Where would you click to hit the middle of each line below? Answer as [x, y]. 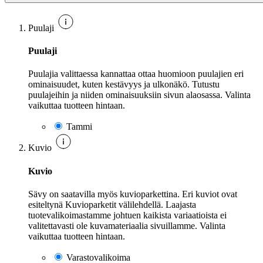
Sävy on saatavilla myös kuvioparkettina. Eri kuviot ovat [133, 194]
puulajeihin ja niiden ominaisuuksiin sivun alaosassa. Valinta [139, 95]
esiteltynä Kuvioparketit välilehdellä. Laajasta [112, 205]
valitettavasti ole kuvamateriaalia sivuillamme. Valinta [127, 226]
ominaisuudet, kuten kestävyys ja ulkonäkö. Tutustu [124, 85]
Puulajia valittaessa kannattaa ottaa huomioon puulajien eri [136, 74]
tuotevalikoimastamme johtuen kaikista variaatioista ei [127, 215]
